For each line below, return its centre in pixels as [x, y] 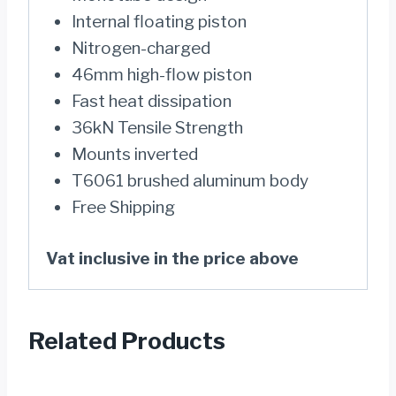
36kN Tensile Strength [157, 127]
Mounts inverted [134, 154]
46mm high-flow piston [161, 74]
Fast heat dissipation [151, 101]
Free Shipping [123, 207]
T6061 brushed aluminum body [190, 180]
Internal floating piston [159, 21]
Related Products [127, 341]
